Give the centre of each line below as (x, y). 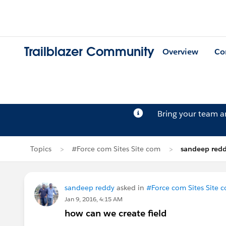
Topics (41, 149)
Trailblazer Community (89, 52)
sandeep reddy (90, 188)
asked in (130, 188)
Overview (180, 52)
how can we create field (116, 213)
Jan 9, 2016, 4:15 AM (94, 199)
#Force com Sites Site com (116, 149)
